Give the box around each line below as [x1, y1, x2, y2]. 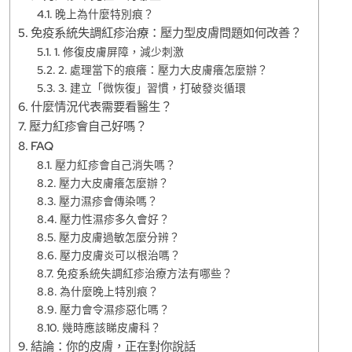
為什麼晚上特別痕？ [59, 284, 159, 299]
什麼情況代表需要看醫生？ [31, 97, 173, 115]
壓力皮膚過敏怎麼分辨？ [58, 229, 180, 244]
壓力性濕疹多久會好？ [59, 211, 170, 226]
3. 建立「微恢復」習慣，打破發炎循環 [57, 80, 246, 95]
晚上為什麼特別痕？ [54, 6, 154, 21]
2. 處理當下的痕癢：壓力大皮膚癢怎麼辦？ [57, 62, 268, 77]
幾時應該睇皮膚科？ [61, 320, 161, 335]
